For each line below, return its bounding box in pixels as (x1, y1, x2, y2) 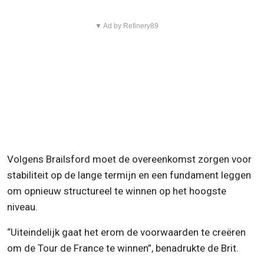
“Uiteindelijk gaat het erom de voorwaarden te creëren (7, 226, 246, 238)
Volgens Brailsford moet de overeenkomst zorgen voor (7, 153, 252, 165)
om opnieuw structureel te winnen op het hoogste (7, 184, 226, 197)
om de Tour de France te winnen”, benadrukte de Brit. (7, 242, 239, 254)
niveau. (7, 200, 38, 213)
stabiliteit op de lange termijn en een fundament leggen (7, 169, 251, 181)
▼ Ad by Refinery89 (94, 21, 159, 30)
